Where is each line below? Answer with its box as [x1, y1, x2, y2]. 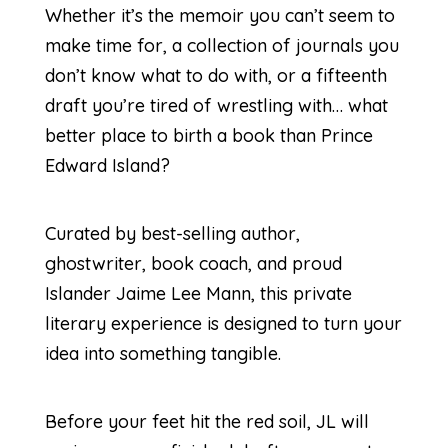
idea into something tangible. [44, 341, 281, 365]
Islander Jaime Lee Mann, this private [44, 281, 352, 305]
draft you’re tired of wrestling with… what [44, 93, 388, 117]
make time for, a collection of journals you [44, 33, 399, 57]
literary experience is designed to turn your [44, 311, 402, 335]
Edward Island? [44, 153, 170, 177]
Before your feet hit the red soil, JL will [44, 409, 369, 433]
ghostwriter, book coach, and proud [44, 251, 342, 275]
